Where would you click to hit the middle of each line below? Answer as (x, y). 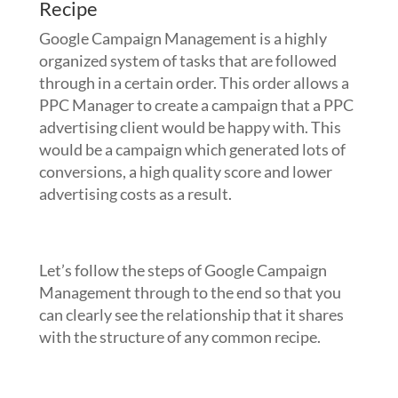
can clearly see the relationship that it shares (191, 314)
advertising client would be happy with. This (190, 127)
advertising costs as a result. (135, 194)
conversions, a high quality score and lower (185, 171)
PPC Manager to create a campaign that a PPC (196, 105)
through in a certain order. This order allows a (194, 83)
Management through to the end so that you (190, 292)
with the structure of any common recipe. (179, 337)
